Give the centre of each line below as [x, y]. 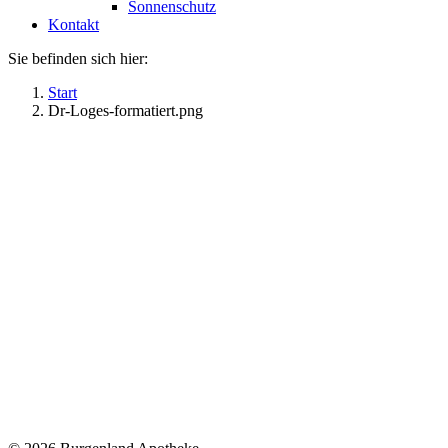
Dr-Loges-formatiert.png [125, 110]
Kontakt [73, 24]
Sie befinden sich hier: [78, 58]
